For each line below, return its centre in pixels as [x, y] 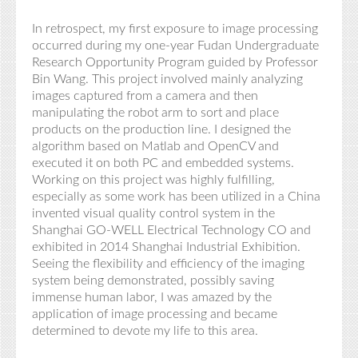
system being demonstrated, [109, 280]
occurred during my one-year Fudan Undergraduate [175, 46]
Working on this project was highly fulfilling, [153, 180]
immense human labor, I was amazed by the [152, 297]
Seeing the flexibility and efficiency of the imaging [168, 264]
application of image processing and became [155, 314]
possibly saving [232, 280]
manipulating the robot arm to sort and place [155, 113]
